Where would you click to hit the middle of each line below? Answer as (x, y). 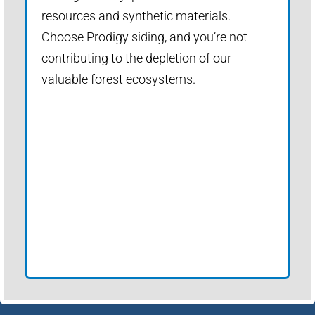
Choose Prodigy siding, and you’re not (144, 37)
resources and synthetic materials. (136, 15)
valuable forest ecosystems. (118, 79)
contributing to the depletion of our (136, 58)
